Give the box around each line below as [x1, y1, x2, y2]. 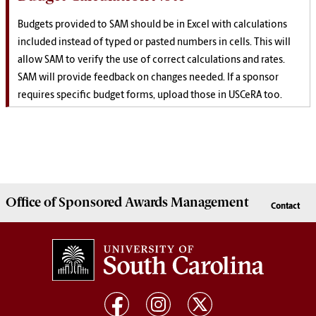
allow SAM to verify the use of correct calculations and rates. [18, 55, 285, 66]
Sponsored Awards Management [59, 195, 248, 211]
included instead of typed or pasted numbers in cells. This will [18, 37, 291, 49]
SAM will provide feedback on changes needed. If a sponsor [18, 73, 279, 84]
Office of [6, 195, 59, 211]
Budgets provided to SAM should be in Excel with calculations [18, 20, 287, 31]
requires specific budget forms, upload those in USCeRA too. [18, 90, 282, 102]
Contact [271, 202, 300, 212]
